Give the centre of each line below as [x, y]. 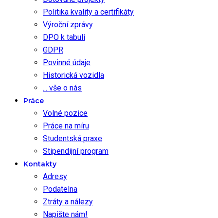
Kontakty [40, 164]
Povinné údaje [67, 63]
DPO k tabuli [64, 37]
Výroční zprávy [68, 25]
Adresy [55, 177]
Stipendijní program [76, 151]
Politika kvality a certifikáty [88, 12]
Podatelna [60, 189]
